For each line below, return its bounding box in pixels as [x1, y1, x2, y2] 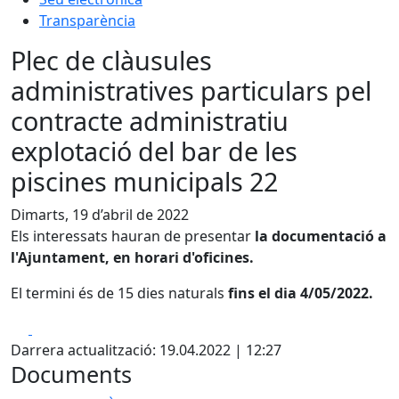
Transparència [39, 11, 135, 30]
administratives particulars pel [11, 73, 371, 108]
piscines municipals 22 [11, 164, 278, 199]
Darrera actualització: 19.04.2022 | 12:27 [11, 340, 281, 360]
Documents [11, 359, 132, 389]
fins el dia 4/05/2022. [224, 283, 373, 303]
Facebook [31, 318, 96, 338]
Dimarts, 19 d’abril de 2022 [11, 205, 189, 224]
